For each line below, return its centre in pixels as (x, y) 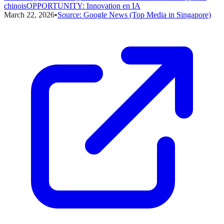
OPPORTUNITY (54, 5)
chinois (15, 5)
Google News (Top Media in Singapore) (147, 14)
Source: (70, 14)
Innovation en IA (113, 5)
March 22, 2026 (29, 14)
